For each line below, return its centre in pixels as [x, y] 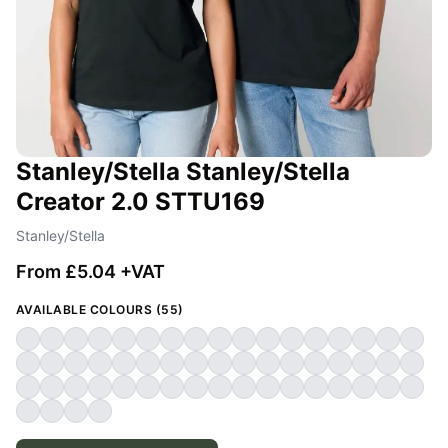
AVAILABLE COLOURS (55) [100, 310]
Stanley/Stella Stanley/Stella [183, 172]
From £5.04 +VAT [90, 272]
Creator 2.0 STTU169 [140, 202]
